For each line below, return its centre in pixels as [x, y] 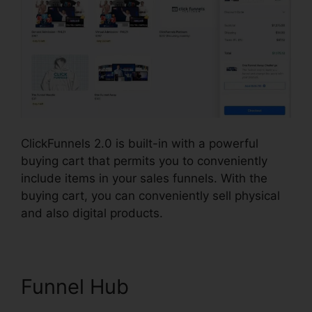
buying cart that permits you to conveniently [144, 161]
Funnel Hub [75, 287]
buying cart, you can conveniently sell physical [150, 196]
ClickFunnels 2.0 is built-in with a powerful [140, 144]
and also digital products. [92, 213]
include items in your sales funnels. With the [144, 179]
